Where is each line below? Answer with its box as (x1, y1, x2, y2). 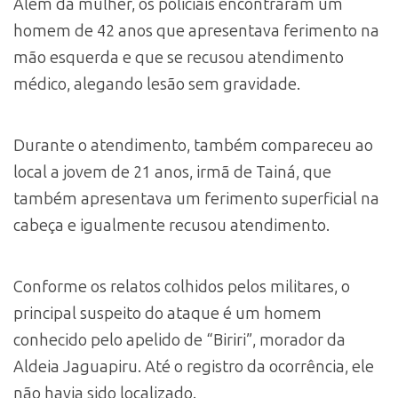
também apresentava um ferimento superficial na (13, 189, 379, 210)
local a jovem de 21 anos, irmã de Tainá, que (13, 163, 331, 183)
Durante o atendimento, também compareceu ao (13, 136, 373, 156)
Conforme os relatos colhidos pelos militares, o (13, 277, 350, 298)
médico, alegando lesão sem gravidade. (13, 75, 300, 95)
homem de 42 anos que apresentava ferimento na (13, 21, 379, 42)
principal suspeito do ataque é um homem (13, 304, 322, 324)
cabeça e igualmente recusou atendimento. (13, 216, 330, 236)
